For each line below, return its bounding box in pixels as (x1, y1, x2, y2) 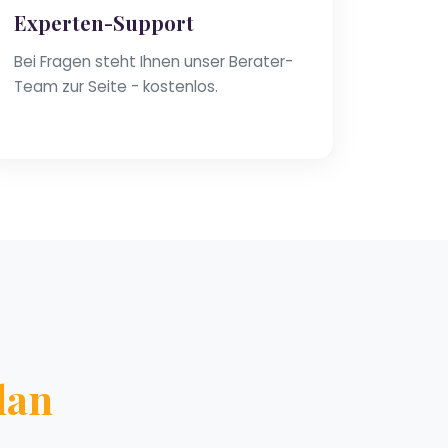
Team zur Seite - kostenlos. (14, 76, 218, 98)
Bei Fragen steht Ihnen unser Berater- (14, 51, 293, 73)
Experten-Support (14, 9, 194, 37)
